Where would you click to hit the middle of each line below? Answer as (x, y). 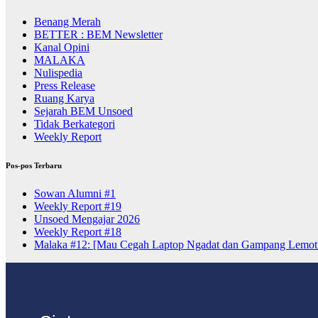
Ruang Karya (64, 99)
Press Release (65, 86)
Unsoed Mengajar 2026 (87, 219)
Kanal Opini (62, 48)
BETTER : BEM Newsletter (98, 35)
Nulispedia (58, 73)
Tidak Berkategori (75, 124)
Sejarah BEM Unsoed (83, 111)
